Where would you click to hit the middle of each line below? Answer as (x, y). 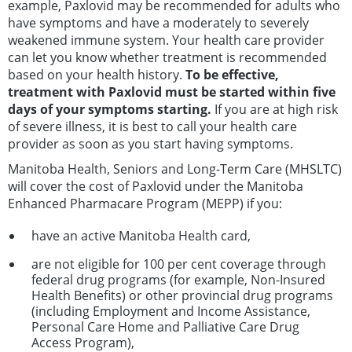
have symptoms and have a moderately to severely (158, 23)
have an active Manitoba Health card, (141, 236)
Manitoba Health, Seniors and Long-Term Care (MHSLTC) (175, 169)
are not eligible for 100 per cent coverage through (179, 264)
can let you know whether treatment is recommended (167, 58)
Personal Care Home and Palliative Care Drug (165, 327)
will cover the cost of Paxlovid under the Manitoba (156, 187)
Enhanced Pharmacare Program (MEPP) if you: (145, 204)
